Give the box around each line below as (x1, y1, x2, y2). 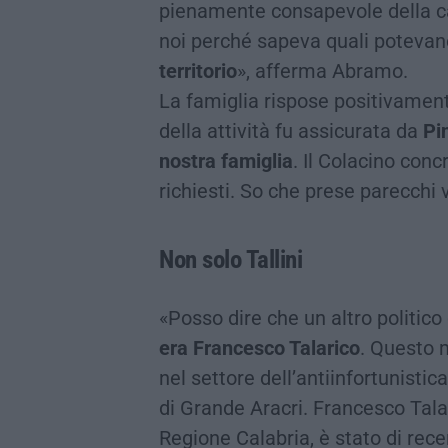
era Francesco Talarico (159, 335, 360, 360)
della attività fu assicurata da (159, 118, 423, 143)
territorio (159, 58, 237, 83)
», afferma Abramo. (237, 58, 408, 83)
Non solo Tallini (159, 244, 302, 274)
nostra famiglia (159, 148, 293, 173)
